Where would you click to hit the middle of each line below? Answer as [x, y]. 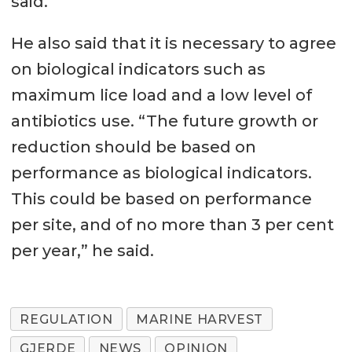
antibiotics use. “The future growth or [164, 121]
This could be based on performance [161, 198]
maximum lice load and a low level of [161, 95]
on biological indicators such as [138, 69]
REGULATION [66, 319]
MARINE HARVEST [200, 319]
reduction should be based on [133, 147]
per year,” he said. [82, 250]
